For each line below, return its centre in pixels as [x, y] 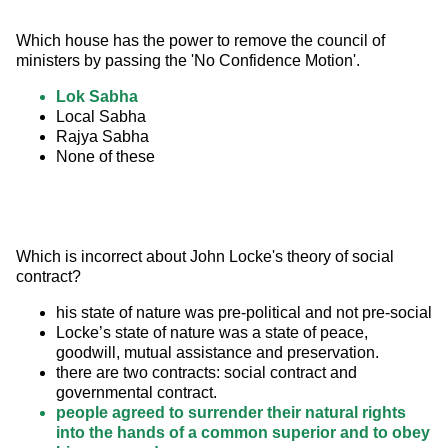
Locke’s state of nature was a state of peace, [212, 333]
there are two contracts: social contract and [206, 373]
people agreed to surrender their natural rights [231, 413]
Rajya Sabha [102, 137]
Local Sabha [101, 117]
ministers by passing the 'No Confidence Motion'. [188, 61]
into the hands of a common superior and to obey [243, 433]
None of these [105, 157]
